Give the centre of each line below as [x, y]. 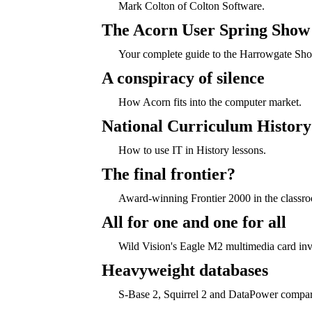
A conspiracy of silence [183, 78]
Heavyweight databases [185, 270]
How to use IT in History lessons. [192, 150]
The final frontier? [168, 174]
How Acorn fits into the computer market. [210, 102]
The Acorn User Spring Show [205, 30]
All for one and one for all [194, 222]
